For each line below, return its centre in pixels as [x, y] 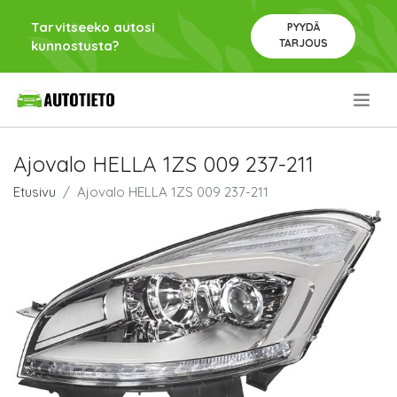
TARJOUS [303, 43]
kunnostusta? [75, 46]
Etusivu [35, 192]
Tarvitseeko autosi [93, 27]
